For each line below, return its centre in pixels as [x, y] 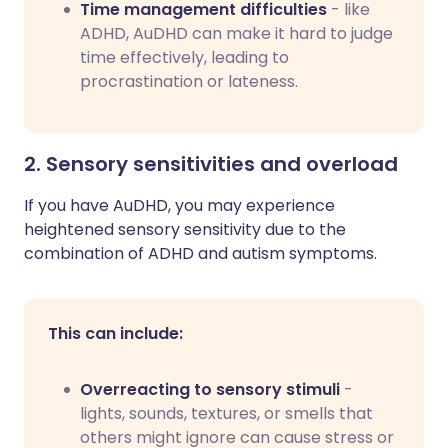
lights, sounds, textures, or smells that [226, 413]
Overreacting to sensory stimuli [210, 389]
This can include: [115, 333]
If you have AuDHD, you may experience [179, 205]
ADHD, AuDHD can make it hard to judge [236, 33]
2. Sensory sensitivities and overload [211, 164]
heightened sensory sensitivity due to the [185, 229]
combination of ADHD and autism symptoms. [200, 253]
